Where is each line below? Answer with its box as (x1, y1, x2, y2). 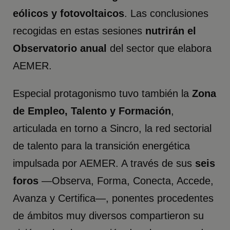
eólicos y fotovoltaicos (13, 7, 125, 19)
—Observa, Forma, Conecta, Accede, (39, 175, 214, 186)
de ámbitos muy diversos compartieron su (13, 209, 204, 221)
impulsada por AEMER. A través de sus (13, 157, 196, 169)
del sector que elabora (110, 42, 212, 54)
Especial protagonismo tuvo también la (13, 87, 193, 99)
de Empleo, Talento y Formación (13, 105, 171, 117)
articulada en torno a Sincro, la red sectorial (13, 122, 212, 134)
